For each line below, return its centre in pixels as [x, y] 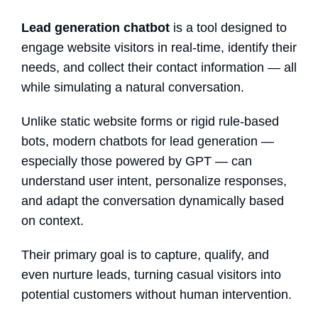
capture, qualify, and [212, 255]
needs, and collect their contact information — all [159, 68]
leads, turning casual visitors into [187, 275]
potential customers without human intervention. [157, 295]
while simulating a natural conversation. [133, 88]
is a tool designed [221, 28]
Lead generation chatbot [95, 28]
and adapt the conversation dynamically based [153, 201]
